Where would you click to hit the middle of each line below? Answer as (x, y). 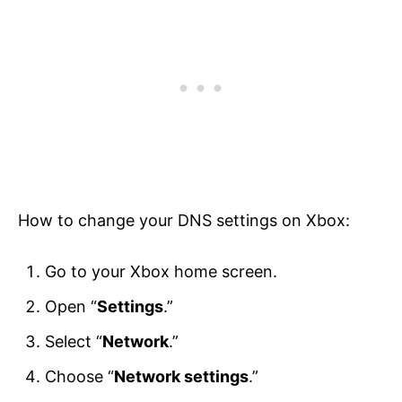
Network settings (181, 377)
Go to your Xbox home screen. (161, 272)
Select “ (74, 342)
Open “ (71, 307)
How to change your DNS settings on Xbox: (184, 221)
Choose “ (79, 377)
